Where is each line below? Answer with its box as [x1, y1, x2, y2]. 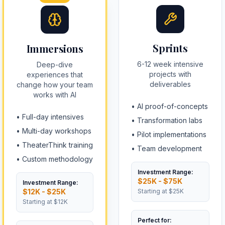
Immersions [26, 42, 83, 55]
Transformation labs [137, 116, 202, 125]
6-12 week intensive [137, 60, 203, 68]
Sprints [153, 41, 188, 55]
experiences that [27, 70, 83, 79]
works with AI [33, 90, 76, 99]
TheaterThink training [22, 141, 93, 149]
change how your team [17, 80, 93, 89]
